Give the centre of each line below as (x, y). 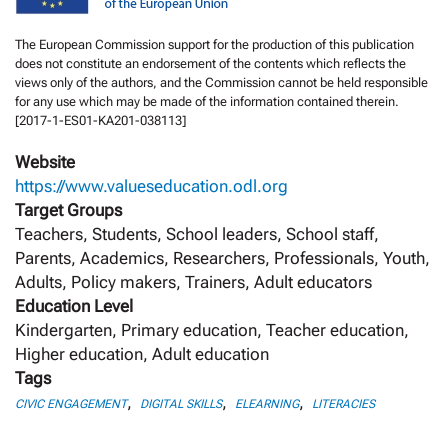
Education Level (74, 305)
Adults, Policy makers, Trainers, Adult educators (193, 281)
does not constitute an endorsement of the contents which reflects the (210, 63)
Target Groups (68, 209)
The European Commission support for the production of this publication (214, 44)
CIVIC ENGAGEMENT (71, 403)
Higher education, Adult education (142, 353)
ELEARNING (267, 403)
